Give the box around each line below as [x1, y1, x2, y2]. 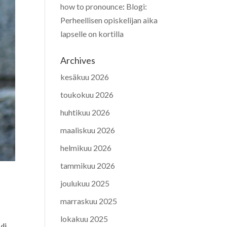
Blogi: [126, 1, 147, 11]
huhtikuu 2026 [60, 107, 110, 117]
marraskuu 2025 [60, 196, 118, 206]
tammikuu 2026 [60, 160, 116, 170]
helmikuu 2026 [60, 142, 112, 153]
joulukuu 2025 [60, 178, 110, 188]
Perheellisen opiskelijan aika [60, 15, 158, 25]
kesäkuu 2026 [60, 71, 109, 82]
